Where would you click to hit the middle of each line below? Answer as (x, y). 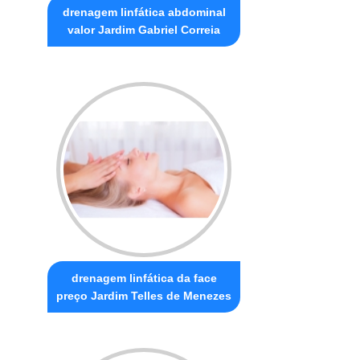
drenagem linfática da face (144, 278)
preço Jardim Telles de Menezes (144, 295)
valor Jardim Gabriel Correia (144, 29)
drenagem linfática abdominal (144, 12)
